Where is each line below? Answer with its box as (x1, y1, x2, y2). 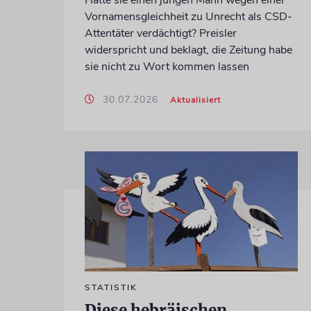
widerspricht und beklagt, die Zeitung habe (84, 42, 292, 58)
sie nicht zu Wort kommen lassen (84, 58, 249, 74)
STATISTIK (84, 281, 137, 293)
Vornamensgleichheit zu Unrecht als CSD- (84, 8, 292, 24)
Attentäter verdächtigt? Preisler (84, 25, 237, 41)
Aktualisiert (169, 94, 221, 106)
